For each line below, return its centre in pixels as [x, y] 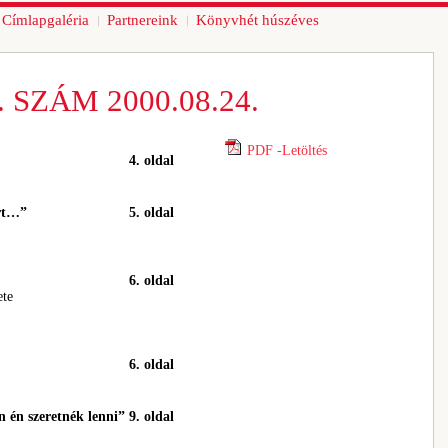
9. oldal [151, 416]
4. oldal [151, 160]
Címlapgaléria [45, 20]
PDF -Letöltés [287, 150]
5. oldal [151, 212]
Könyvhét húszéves [257, 20]
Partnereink [142, 20]
